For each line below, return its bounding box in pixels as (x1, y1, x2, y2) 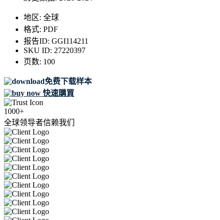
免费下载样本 (45, 77, 92, 86)
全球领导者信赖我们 (4, 118, 75, 127)
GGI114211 (52, 37, 88, 46)
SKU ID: (24, 46, 54, 55)
